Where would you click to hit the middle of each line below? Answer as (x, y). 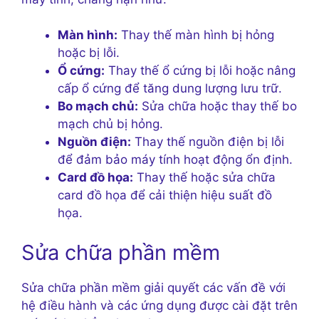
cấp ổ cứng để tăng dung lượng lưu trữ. (170, 89)
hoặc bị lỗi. (89, 53)
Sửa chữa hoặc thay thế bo (218, 106)
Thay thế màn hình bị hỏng (196, 35)
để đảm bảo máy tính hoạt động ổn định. (175, 160)
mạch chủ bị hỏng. (110, 124)
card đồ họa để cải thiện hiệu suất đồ (165, 195)
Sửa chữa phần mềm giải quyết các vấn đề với (153, 287)
